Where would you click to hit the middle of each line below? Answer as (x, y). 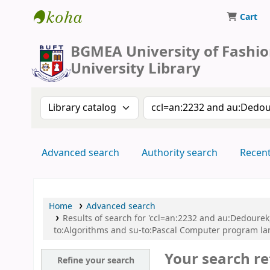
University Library (136, 69)
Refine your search (96, 261)
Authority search (179, 153)
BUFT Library (69, 38)
